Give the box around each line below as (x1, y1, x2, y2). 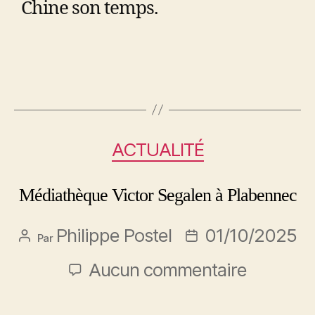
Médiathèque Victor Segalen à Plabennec (18, 185, 297, 206)
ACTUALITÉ (111, 138, 204, 160)
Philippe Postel (56, 224, 172, 247)
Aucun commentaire (88, 259, 247, 281)
